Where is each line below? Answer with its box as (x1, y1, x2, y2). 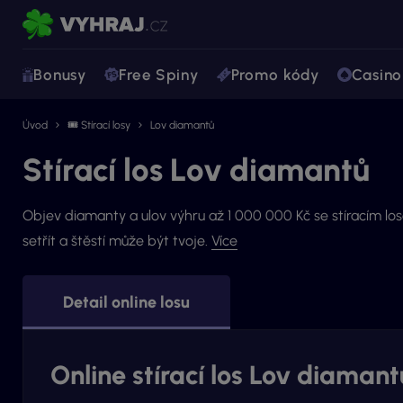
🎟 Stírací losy (67, 119, 130, 131)
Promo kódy (230, 65, 320, 84)
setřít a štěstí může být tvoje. (22, 232, 211, 249)
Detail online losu (63, 292, 190, 312)
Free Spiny (119, 65, 199, 84)
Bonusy (33, 65, 87, 84)
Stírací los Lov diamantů (22, 151, 370, 189)
